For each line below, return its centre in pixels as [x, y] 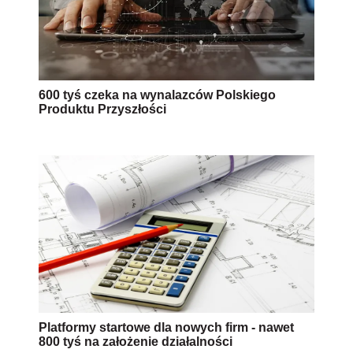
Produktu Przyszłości [102, 109]
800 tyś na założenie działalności [136, 341]
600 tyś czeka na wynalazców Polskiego [157, 95]
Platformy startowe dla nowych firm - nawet [166, 327]
